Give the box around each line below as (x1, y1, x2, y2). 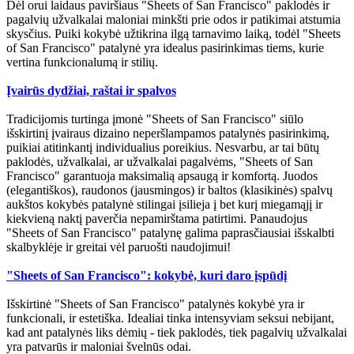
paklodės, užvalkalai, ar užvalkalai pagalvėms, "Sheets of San (6, 155, 313, 169)
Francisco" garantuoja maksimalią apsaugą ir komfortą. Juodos (6, 169, 318, 183)
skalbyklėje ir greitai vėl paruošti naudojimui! (6, 240, 231, 254)
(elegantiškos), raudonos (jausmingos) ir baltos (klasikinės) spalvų (6, 183, 333, 198)
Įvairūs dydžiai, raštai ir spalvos (6, 84, 176, 98)
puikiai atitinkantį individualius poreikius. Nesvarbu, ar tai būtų (6, 141, 319, 155)
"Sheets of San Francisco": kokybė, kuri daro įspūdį (6, 269, 287, 283)
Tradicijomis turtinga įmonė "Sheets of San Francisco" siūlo (6, 112, 303, 126)
